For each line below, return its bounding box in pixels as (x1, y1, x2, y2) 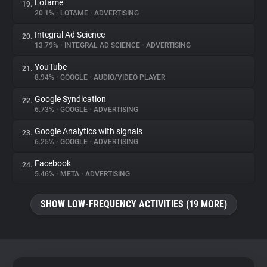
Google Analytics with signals (35, 126, 142, 136)
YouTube (35, 62, 67, 72)
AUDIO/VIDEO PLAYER (92, 73, 165, 82)
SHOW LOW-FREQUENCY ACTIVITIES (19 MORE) (40, 198, 227, 210)
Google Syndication (35, 94, 106, 104)
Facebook (35, 159, 71, 168)
